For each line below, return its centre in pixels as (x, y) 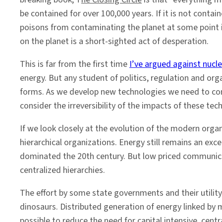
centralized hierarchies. (62, 170)
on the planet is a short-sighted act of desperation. (114, 41)
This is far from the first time (75, 64)
